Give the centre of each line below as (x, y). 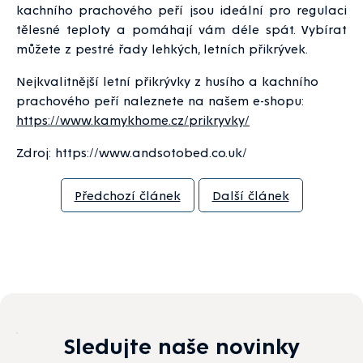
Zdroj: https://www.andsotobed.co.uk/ (132, 152)
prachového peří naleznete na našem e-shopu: (160, 100)
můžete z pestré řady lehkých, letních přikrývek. (162, 48)
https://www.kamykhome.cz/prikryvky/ (133, 119)
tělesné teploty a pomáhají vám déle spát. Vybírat (181, 28)
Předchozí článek (127, 194)
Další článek (250, 194)
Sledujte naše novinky (181, 344)
